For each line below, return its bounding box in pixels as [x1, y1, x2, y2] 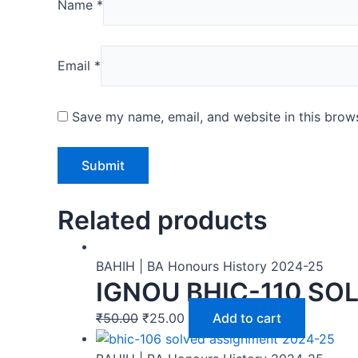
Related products [58, 204, 268, 236]
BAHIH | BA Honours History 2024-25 [96, 257, 324, 274]
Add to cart [213, 309, 281, 326]
